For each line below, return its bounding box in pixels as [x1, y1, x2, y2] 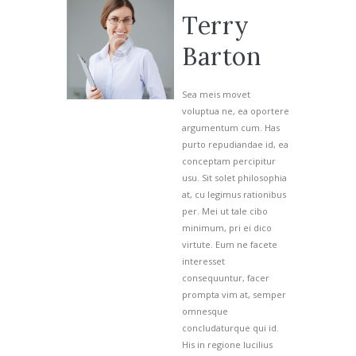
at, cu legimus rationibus [182, 188, 286, 201]
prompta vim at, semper [182, 288, 286, 301]
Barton [182, 40, 261, 72]
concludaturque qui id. [182, 322, 279, 335]
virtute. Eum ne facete [182, 238, 277, 251]
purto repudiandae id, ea [182, 138, 288, 151]
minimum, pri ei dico [182, 222, 272, 234]
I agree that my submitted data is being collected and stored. [79, 220, 339, 233]
